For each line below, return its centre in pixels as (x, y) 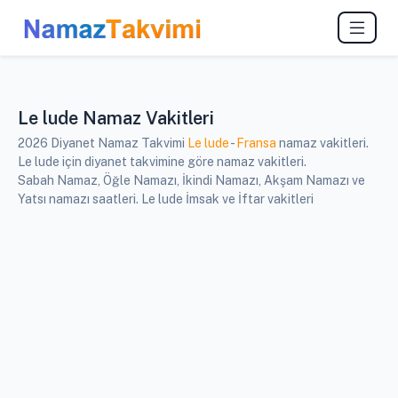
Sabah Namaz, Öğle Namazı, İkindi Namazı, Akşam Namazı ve (191, 181)
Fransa (256, 143)
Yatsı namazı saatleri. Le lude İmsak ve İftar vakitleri (166, 199)
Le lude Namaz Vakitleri (116, 119)
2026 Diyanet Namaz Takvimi (103, 143)
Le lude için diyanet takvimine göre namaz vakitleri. (162, 162)
